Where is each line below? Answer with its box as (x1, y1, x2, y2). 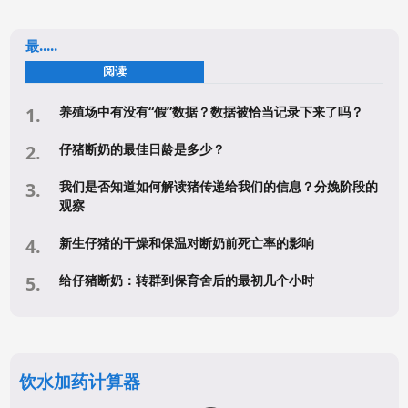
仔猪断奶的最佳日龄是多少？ (58, 139, 225, 158)
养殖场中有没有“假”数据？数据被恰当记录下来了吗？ (58, 102, 363, 120)
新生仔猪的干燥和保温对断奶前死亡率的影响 (58, 233, 314, 251)
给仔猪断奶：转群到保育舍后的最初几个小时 (58, 270, 314, 289)
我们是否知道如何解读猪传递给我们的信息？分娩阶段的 (58, 177, 378, 195)
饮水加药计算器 (18, 369, 140, 393)
